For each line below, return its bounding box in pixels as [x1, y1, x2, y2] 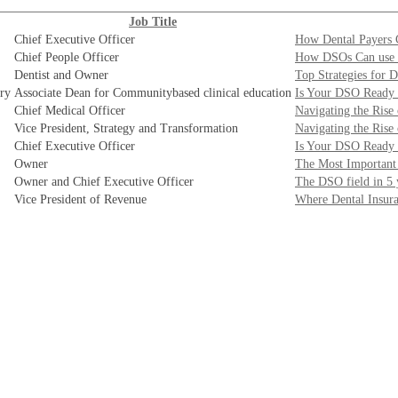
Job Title [129, 15, 177, 28]
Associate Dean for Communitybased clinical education [14, 86, 291, 99]
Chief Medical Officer [14, 104, 125, 117]
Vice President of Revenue [14, 193, 147, 206]
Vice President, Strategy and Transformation [14, 122, 238, 135]
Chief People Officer [14, 51, 119, 64]
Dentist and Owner [14, 68, 108, 82]
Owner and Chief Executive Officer [14, 175, 194, 188]
